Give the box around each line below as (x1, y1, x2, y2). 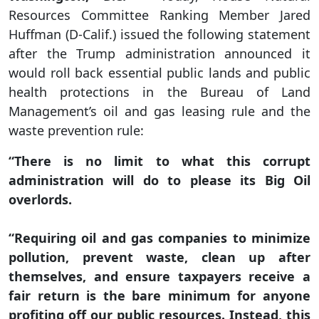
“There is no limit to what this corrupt (9, 152, 310, 170)
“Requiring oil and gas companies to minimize (9, 229, 310, 247)
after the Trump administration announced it (9, 45, 310, 63)
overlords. (9, 191, 72, 209)
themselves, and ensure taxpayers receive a (9, 268, 310, 286)
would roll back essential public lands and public (9, 64, 310, 82)
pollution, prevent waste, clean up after (9, 249, 310, 266)
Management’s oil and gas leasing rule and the (9, 103, 310, 120)
